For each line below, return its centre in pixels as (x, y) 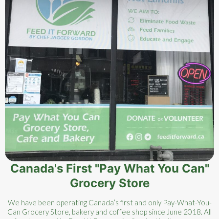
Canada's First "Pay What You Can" (109, 168)
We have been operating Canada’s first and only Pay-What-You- (109, 202)
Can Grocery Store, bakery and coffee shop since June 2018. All (109, 212)
